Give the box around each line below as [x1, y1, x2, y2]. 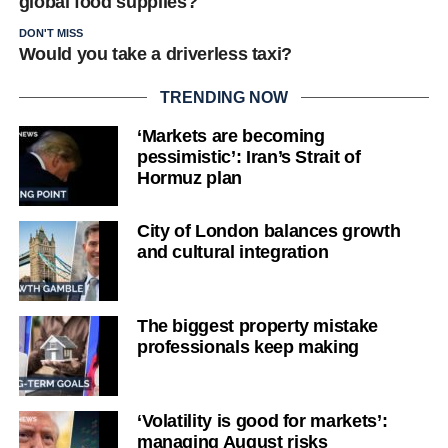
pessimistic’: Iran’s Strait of [136, 146, 361, 167]
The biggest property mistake [136, 315, 379, 336]
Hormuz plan [136, 167, 242, 188]
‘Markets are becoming [136, 125, 325, 146]
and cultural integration [136, 241, 329, 262]
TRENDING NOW [159, 88, 288, 106]
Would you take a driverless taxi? [18, 43, 293, 64]
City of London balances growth [136, 220, 401, 241]
